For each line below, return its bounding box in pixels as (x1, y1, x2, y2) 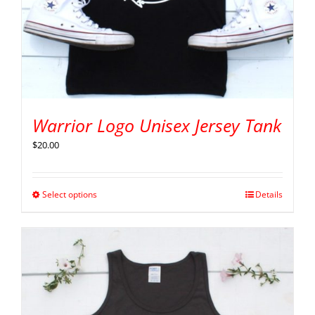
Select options (42, 188, 97, 200)
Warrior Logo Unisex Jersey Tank (32, 113, 281, 137)
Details (255, 188, 283, 200)
